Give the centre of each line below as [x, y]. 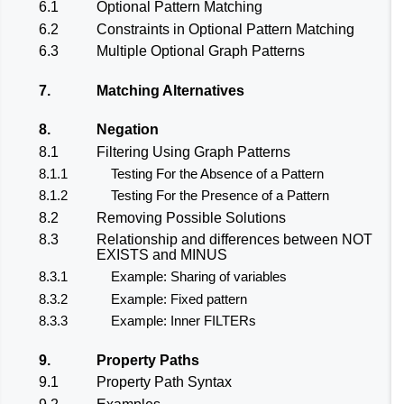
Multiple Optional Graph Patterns [201, 50]
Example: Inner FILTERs [184, 321]
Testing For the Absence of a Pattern [217, 173]
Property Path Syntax [164, 382]
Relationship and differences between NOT [234, 240]
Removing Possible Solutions [191, 217]
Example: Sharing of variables [199, 277]
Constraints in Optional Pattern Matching [225, 29]
